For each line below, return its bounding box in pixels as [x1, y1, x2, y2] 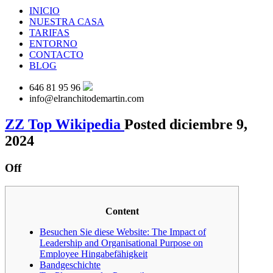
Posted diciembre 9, [124, 116, 247, 132]
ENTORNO [29, 38, 77, 49]
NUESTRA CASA [29, 16, 104, 27]
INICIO [29, 5, 60, 16]
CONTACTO [29, 49, 83, 60]
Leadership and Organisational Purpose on [40, 238, 203, 249]
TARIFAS [29, 27, 69, 38]
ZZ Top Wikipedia [5, 116, 124, 132]
